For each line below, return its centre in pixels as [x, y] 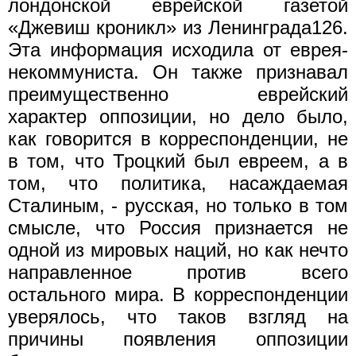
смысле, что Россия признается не [178, 227]
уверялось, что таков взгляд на [178, 316]
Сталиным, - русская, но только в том [178, 205]
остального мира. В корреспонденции [178, 294]
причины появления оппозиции [178, 339]
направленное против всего [178, 272]
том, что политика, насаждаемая [178, 183]
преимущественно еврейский [178, 94]
